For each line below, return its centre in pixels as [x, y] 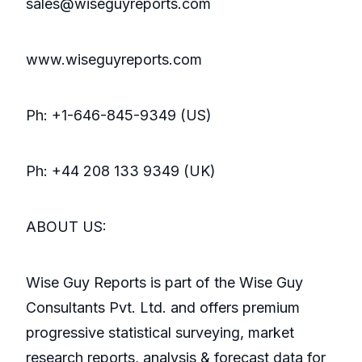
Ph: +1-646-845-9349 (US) [119, 116]
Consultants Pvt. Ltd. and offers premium [163, 308]
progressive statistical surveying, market [160, 333]
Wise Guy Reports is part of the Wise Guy [164, 283]
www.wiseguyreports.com [114, 60]
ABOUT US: [66, 227]
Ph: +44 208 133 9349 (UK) [121, 171]
